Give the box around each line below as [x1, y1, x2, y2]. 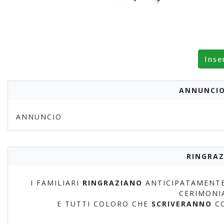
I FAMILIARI [30, 178, 82, 187]
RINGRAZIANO [82, 178, 142, 187]
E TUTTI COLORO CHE [56, 199, 151, 208]
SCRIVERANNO [151, 199, 212, 208]
